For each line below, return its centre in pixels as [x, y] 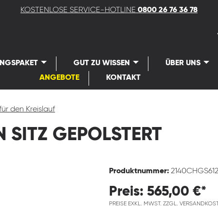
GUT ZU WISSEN [102, 63]
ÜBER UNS [183, 63]
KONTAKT [123, 78]
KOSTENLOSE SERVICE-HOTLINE [79, 10]
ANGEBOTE [59, 78]
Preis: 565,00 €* [158, 192]
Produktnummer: [140, 171]
